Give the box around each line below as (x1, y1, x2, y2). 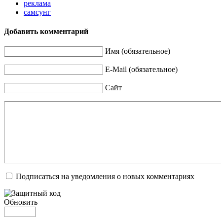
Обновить (4, 198, 37, 207)
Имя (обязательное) (105, 47, 170, 56)
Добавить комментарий (4, 27, 88, 36)
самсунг (24, 7, 51, 16)
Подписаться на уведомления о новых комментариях (16, 172, 194, 181)
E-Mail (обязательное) (105, 65, 178, 74)
